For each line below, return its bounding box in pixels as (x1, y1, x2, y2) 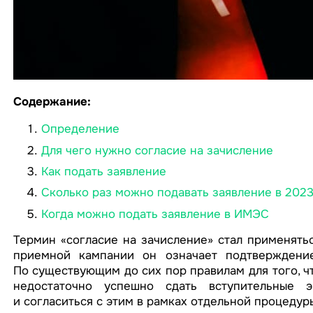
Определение (41, 122, 119, 137)
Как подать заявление (41, 163, 166, 179)
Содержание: (13, 94, 91, 110)
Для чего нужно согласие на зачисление (41, 143, 273, 158)
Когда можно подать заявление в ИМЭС (41, 206, 269, 221)
